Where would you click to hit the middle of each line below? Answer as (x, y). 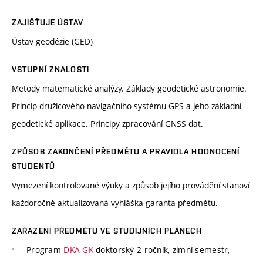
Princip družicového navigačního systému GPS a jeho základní (127, 106)
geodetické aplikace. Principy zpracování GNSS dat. (107, 124)
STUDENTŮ (33, 166)
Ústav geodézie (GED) (52, 42)
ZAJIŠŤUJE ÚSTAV (48, 23)
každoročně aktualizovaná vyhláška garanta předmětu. (115, 203)
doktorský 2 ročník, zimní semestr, (161, 250)
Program (45, 250)
